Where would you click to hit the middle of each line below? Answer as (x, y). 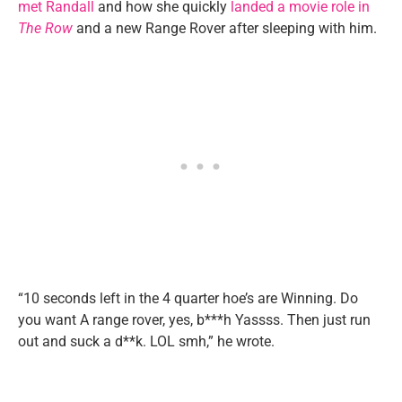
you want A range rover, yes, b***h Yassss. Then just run (194, 319)
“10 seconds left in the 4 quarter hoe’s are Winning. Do (188, 298)
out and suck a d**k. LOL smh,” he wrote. (146, 341)
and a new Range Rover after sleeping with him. (225, 28)
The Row (45, 28)
